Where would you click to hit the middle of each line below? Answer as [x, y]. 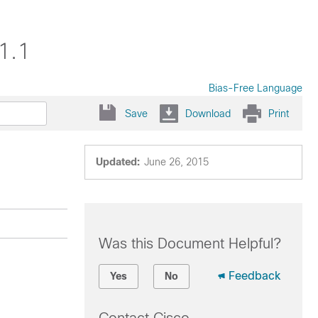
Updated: [117, 162]
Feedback [254, 276]
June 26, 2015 [176, 162]
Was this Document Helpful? [190, 243]
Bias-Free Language [256, 88]
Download [208, 113]
